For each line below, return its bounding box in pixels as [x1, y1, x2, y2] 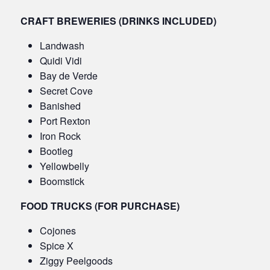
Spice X [40, 239, 74, 253]
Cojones [40, 224, 76, 238]
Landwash [40, 39, 84, 53]
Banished [40, 99, 81, 113]
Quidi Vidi [40, 54, 82, 68]
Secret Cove [40, 84, 93, 98]
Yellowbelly [40, 159, 89, 174]
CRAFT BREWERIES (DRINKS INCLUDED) [20, 14, 216, 28]
